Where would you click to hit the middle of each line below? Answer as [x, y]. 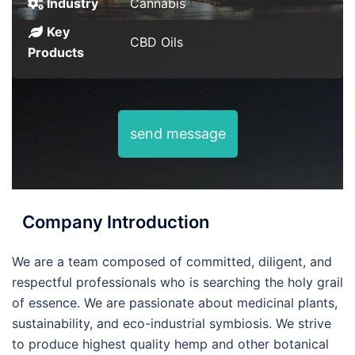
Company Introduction [116, 222]
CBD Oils [157, 42]
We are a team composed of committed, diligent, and [172, 261]
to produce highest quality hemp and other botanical [170, 344]
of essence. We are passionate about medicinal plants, [175, 303]
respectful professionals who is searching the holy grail [177, 282]
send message [177, 134]
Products [56, 52]
